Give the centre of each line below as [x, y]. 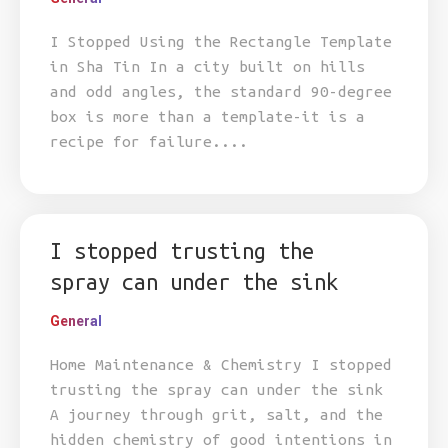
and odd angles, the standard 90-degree [221, 91]
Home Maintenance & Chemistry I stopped [221, 364]
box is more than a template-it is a [207, 116]
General [76, 321]
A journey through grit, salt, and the [216, 414]
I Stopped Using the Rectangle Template [221, 41]
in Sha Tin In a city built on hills [207, 66]
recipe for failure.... [149, 141]
